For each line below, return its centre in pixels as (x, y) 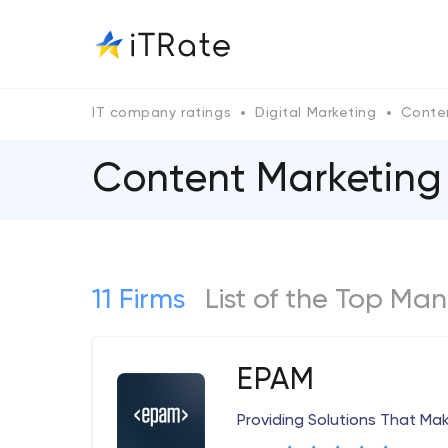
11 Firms (138, 300)
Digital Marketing (316, 113)
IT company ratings (162, 113)
